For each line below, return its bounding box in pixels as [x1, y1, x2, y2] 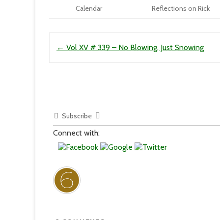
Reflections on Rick [151, 4, 210, 13]
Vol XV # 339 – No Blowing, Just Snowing [64, 43, 204, 52]
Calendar [75, 4, 102, 13]
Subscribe [62, 111, 92, 120]
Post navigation [49, 35, 105, 45]
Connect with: [53, 128, 100, 137]
